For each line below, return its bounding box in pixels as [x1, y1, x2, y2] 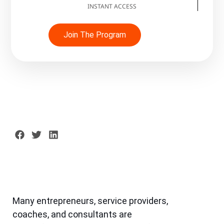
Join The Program [63, 29, 126, 39]
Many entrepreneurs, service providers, [12, 195, 168, 206]
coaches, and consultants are [12, 209, 132, 220]
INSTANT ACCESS [87, 1, 136, 10]
